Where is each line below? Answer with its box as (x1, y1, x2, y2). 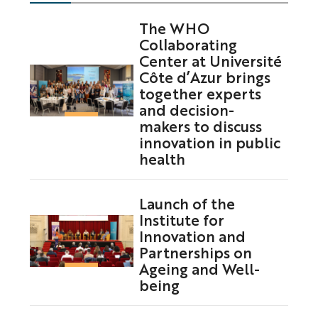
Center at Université (138, 50, 282, 71)
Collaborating (138, 34, 237, 55)
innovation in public (138, 132, 280, 153)
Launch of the (138, 192, 235, 213)
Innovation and (138, 225, 246, 246)
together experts (138, 83, 261, 104)
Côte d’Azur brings (138, 67, 270, 87)
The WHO (138, 18, 209, 38)
